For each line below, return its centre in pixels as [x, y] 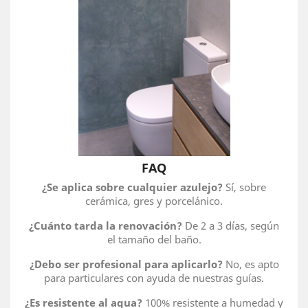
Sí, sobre [244, 187]
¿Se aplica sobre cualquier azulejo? [132, 187]
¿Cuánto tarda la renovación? [106, 225]
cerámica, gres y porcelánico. [154, 201]
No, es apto [251, 264]
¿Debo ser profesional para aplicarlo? [126, 264]
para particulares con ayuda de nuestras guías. [154, 278]
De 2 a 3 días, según [231, 225]
